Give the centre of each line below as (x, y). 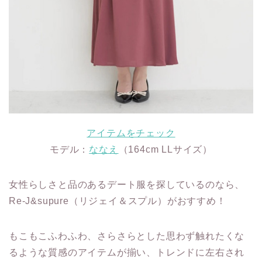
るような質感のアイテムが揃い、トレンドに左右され (127, 253)
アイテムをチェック (131, 133)
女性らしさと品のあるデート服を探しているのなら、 (127, 185)
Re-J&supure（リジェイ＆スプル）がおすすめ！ (118, 201)
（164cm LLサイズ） (165, 150)
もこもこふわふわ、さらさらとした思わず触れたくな (127, 236)
